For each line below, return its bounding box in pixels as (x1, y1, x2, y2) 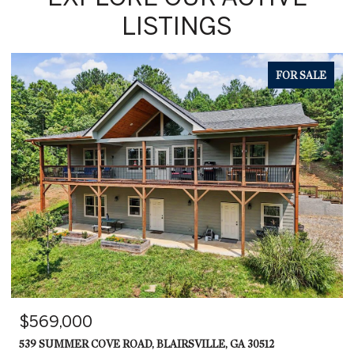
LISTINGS (122, 10, 232, 40)
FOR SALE (276, 68, 326, 82)
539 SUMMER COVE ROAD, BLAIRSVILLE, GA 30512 (19, 337, 274, 351)
